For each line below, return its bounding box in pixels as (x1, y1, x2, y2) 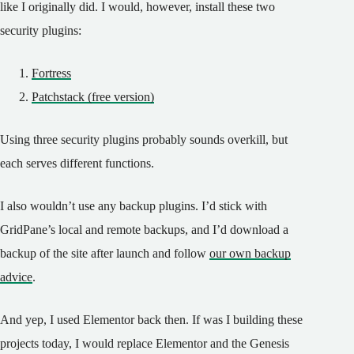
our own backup (209, 247, 291, 261)
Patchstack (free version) (32, 90, 154, 104)
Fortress (32, 66, 71, 81)
